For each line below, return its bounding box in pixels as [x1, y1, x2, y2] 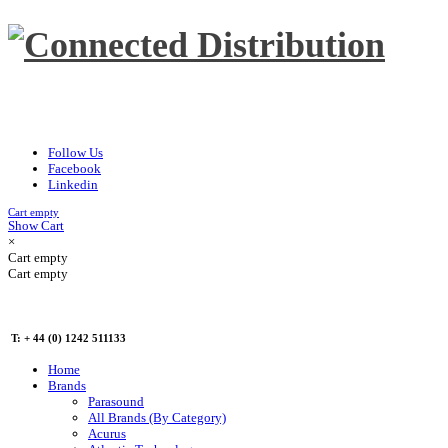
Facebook [48, 161, 101, 177]
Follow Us [48, 145, 103, 161]
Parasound [88, 394, 144, 410]
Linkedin [48, 177, 98, 193]
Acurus [88, 426, 126, 442]
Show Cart [8, 218, 64, 234]
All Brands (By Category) [88, 410, 226, 426]
